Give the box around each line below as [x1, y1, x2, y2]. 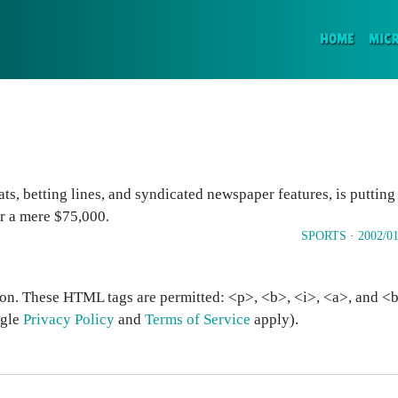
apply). [251, 311, 298, 328]
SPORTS [301, 229, 346, 243]
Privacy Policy [23, 311, 115, 328]
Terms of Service [145, 311, 251, 328]
